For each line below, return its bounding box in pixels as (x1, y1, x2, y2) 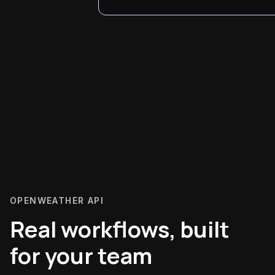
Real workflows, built (10, 214, 230, 244)
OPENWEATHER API (10, 195, 104, 206)
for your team (10, 240, 152, 271)
